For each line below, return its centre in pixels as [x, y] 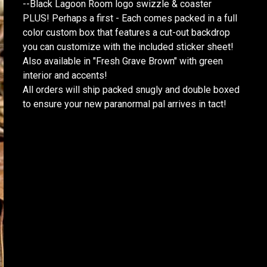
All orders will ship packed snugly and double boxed [131, 90]
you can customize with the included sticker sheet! [128, 47]
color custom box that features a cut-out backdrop [126, 32]
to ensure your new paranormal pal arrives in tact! [125, 104]
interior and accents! [65, 75]
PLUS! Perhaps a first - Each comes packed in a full [130, 18]
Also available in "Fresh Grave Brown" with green [123, 61]
